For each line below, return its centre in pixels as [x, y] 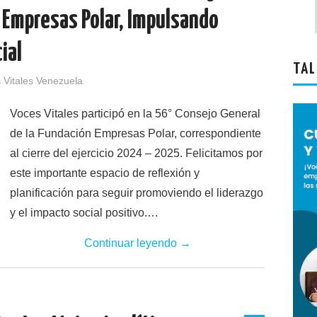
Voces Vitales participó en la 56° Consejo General [135, 114]
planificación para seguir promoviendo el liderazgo [137, 193]
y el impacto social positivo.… [84, 213]
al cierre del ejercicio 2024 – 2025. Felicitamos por [136, 153]
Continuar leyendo [132, 243]
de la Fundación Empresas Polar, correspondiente [136, 133]
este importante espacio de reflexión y [105, 173]
